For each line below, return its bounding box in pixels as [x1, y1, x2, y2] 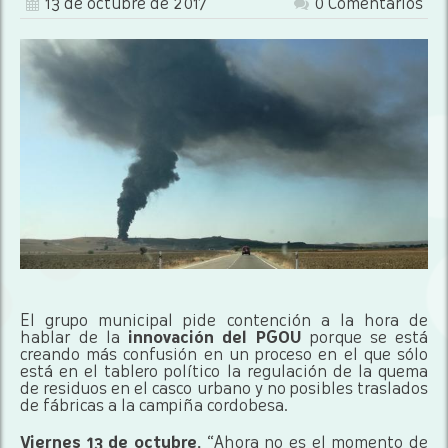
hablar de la [20, 330, 128, 347]
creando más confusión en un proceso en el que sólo [20, 347, 428, 364]
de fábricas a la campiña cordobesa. [20, 398, 288, 415]
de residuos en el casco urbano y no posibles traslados [20, 381, 428, 398]
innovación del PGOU [128, 330, 302, 347]
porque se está [302, 330, 428, 347]
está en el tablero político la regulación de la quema [20, 364, 428, 381]
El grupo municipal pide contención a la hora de [20, 313, 428, 330]
